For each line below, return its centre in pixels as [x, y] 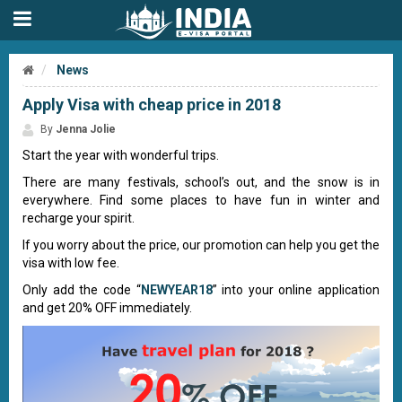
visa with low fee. [72, 263]
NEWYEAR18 [176, 290]
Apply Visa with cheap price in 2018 [152, 105]
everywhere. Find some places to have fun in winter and [201, 200]
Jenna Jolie [86, 129]
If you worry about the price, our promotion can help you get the [201, 245]
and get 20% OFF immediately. [109, 308]
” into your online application [296, 290]
